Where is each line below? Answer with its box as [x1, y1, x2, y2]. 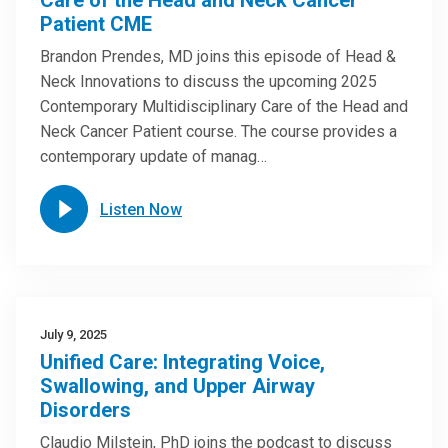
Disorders [40, 398, 131, 422]
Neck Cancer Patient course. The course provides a [40, 122, 397, 141]
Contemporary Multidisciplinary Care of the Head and [40, 97, 408, 116]
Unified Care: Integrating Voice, [40, 350, 325, 374]
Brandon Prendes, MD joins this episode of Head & [40, 47, 396, 66]
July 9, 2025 [40, 327, 107, 342]
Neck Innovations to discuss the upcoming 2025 [40, 72, 377, 91]
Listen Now [100, 199, 182, 219]
